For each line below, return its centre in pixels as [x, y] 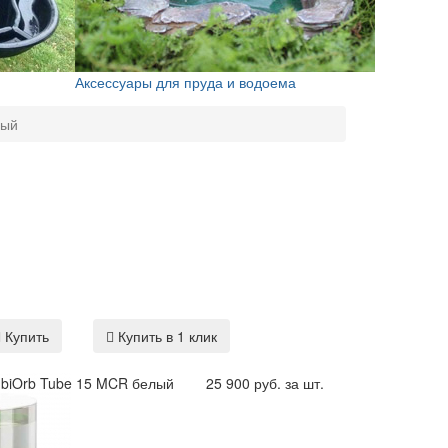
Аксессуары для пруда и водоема [185, 81]
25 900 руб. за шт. [264, 383]
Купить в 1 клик [165, 336]
